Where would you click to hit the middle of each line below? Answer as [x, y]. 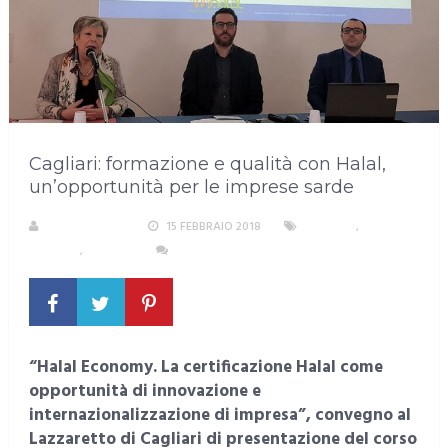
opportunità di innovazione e [144, 392]
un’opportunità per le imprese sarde [191, 187]
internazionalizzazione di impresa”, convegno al [219, 416]
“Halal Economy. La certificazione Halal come [205, 368]
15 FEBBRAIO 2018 [213, 227]
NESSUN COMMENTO [232, 251]
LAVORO [109, 251]
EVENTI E [385, 227]
